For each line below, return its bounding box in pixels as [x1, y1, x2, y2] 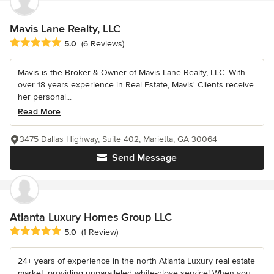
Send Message [112, 151, 177, 164]
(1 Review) [81, 226, 118, 237]
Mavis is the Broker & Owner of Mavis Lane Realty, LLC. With [18, 67, 245, 78]
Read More [18, 106, 61, 117]
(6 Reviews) [81, 38, 124, 49]
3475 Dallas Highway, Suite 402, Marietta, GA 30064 [20, 133, 217, 144]
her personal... [18, 91, 72, 102]
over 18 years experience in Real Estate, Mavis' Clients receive [18, 79, 254, 90]
